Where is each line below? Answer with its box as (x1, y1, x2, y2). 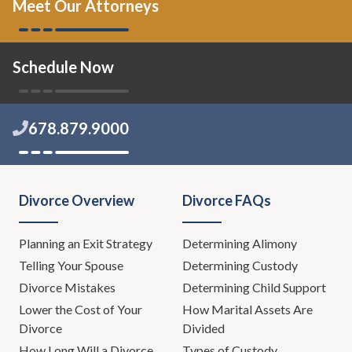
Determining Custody (182, 258, 300, 273)
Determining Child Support (182, 280, 328, 295)
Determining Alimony (182, 236, 299, 251)
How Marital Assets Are (182, 302, 313, 317)
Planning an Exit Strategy (19, 236, 152, 251)
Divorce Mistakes (19, 280, 118, 295)
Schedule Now (13, 57, 114, 77)
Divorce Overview (19, 192, 134, 210)
